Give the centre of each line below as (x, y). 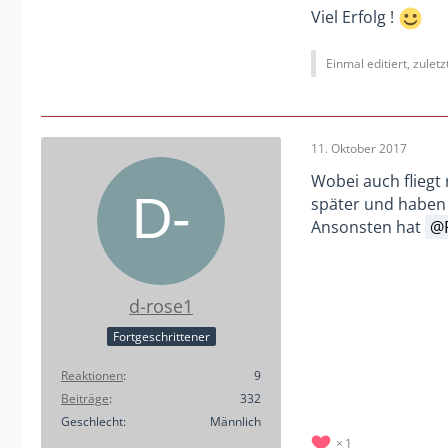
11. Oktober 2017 (359, 149)
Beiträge (85, 399)
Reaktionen (92, 376)
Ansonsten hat (368, 227)
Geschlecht (92, 422)
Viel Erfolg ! (354, 16)
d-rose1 (161, 306)
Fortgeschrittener (161, 337)
